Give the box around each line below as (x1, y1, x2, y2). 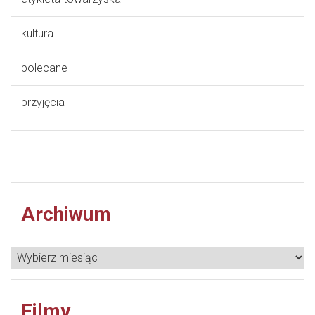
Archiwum (21, 202, 111, 226)
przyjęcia (21, 95, 65, 109)
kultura (21, 26, 53, 40)
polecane (21, 60, 67, 75)
